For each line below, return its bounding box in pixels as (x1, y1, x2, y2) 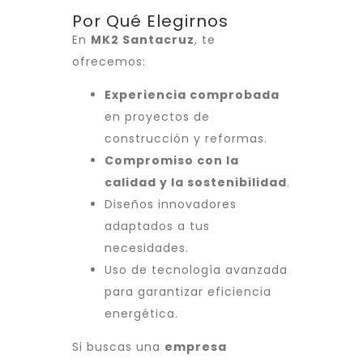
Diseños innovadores (105, 196, 237, 213)
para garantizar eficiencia (105, 284, 271, 301)
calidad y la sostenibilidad (105, 174, 287, 191)
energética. (105, 305, 178, 322)
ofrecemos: (72, 53, 146, 70)
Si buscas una (72, 339, 164, 356)
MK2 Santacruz (91, 32, 194, 49)
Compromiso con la (105, 152, 239, 169)
